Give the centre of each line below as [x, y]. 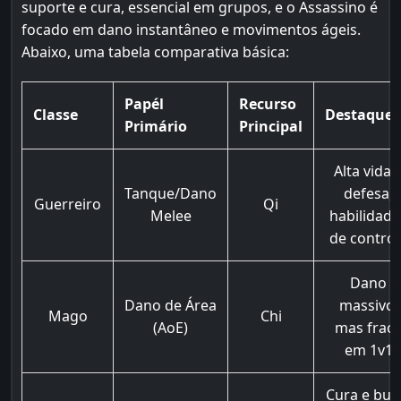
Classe [55, 115]
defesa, [368, 193]
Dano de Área [171, 305]
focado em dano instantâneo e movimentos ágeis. [191, 30]
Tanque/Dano [171, 193]
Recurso [268, 104]
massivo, [368, 305]
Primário [156, 126]
